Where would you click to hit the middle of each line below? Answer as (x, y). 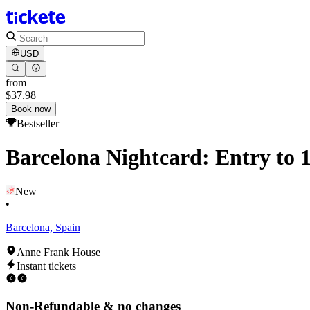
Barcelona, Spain (43, 227)
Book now (31, 109)
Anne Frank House (58, 252)
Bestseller (38, 123)
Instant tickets (46, 266)
